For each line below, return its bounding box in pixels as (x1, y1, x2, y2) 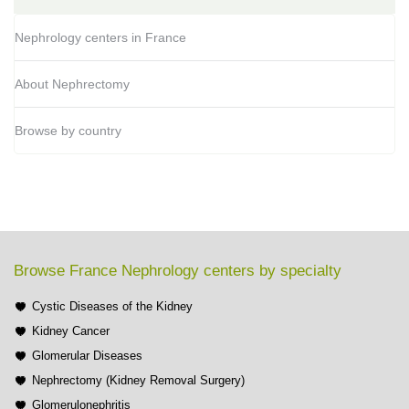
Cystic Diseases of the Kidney (32, 299, 193, 314)
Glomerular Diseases (32, 349, 142, 363)
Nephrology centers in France (15, 30, 186, 46)
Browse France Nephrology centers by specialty (14, 262, 341, 280)
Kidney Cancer (32, 324, 110, 339)
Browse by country (15, 123, 121, 139)
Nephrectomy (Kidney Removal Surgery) (32, 373, 245, 388)
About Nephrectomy (15, 77, 130, 92)
